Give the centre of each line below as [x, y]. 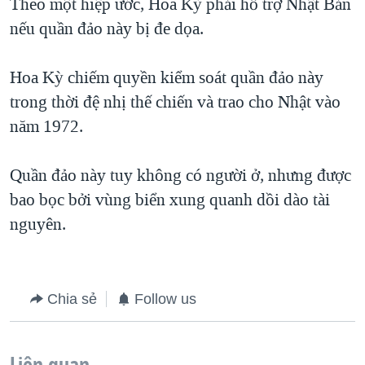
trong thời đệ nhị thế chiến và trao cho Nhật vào [175, 102]
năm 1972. [46, 127]
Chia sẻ [72, 299]
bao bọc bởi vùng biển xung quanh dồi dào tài [170, 200]
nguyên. [38, 224]
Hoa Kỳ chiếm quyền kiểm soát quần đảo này [167, 78]
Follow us [165, 299]
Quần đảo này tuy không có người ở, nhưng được [180, 176]
